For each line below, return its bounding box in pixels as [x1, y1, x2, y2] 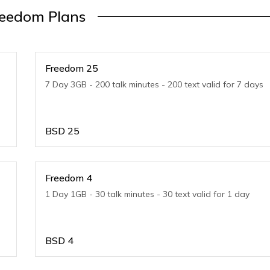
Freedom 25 [45, 62, 99, 74]
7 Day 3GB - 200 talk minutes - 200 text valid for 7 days [45, 79, 264, 90]
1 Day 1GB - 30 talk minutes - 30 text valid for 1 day [45, 189, 250, 199]
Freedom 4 [45, 172, 93, 184]
